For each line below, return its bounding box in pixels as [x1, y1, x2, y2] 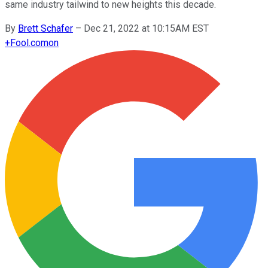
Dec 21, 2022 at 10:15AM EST [84, 22, 209, 34]
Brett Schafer [18, 22, 73, 34]
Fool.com [10, 36, 48, 48]
